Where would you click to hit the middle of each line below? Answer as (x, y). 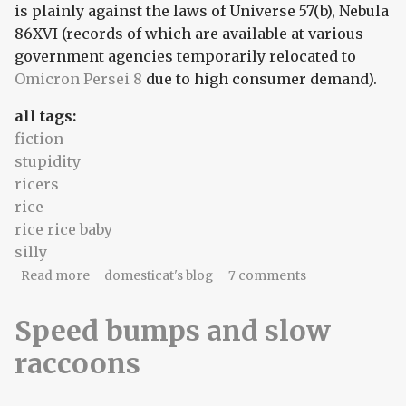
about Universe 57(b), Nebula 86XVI (196, 275)
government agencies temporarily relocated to (185, 56)
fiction (39, 138)
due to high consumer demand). (260, 78)
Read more (55, 275)
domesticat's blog (159, 275)
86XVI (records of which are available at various (189, 33)
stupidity (48, 161)
